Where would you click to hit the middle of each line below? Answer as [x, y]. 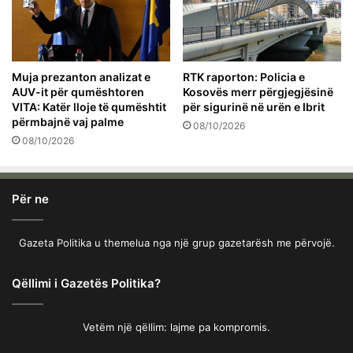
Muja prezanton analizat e [81, 76]
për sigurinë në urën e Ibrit [254, 106]
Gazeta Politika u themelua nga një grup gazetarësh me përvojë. [176, 242]
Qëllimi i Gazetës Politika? [86, 283]
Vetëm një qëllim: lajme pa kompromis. [176, 327]
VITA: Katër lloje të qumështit [89, 106]
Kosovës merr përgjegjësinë [258, 91]
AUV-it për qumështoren [78, 91]
